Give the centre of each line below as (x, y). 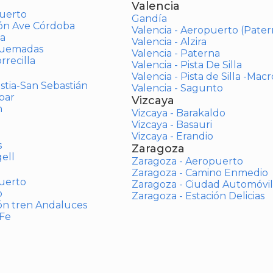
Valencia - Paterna (175, 53)
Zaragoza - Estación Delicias (198, 196)
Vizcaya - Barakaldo (178, 113)
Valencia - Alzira (169, 42)
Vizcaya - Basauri (172, 125)
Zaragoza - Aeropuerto (187, 161)
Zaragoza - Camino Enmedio (200, 173)
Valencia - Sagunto (177, 88)
